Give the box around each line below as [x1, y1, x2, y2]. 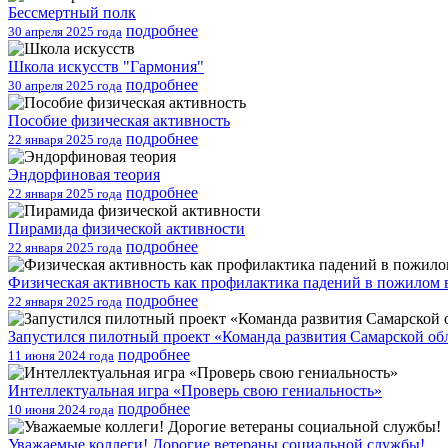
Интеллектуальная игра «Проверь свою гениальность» [8, 381, 382, 399]
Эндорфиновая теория [8, 165, 160, 183]
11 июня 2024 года [8, 347, 114, 363]
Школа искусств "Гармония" [8, 57, 204, 75]
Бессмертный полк [8, 3, 136, 21]
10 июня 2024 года [8, 401, 114, 417]
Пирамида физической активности [8, 219, 245, 237]
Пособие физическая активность [8, 111, 230, 129]
